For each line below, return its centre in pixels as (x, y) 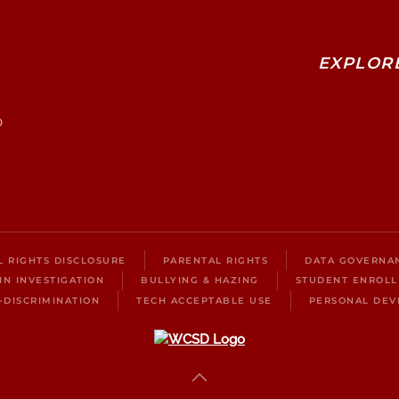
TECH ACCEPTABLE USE (204, 300)
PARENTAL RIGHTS (215, 260)
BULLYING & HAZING (200, 281)
